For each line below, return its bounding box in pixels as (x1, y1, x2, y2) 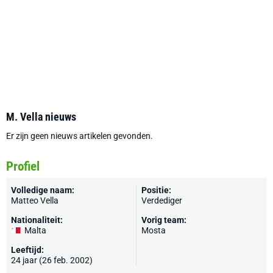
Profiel (6, 159, 40, 174)
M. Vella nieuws (6, 110, 76, 123)
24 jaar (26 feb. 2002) (11, 255, 93, 265)
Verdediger (141, 196, 182, 205)
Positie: (141, 185, 171, 195)
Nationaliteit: (11, 215, 63, 225)
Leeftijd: (11, 245, 44, 255)
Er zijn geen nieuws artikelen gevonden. (6, 131, 153, 141)
